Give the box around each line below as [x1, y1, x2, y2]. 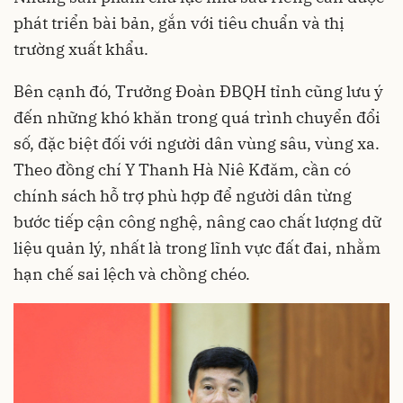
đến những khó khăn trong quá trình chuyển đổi [13, 106, 381, 128]
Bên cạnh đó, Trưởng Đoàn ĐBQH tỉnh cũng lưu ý [13, 80, 383, 102]
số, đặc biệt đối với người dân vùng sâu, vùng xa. [13, 132, 380, 154]
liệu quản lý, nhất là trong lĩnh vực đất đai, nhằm [13, 237, 381, 258]
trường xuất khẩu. [13, 38, 148, 59]
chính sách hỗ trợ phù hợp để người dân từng [13, 184, 352, 206]
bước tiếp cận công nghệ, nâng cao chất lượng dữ [13, 210, 381, 232]
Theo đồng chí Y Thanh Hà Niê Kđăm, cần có [13, 158, 351, 180]
